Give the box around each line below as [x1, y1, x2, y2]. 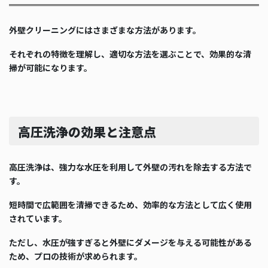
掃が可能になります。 [9, 62, 92, 74]
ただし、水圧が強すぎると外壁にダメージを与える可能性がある [9, 236, 252, 248]
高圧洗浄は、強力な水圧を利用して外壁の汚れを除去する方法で [9, 161, 252, 173]
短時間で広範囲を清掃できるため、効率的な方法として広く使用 [9, 199, 252, 211]
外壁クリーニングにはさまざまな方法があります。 [9, 24, 201, 36]
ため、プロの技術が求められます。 [9, 249, 142, 262]
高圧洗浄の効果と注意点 [17, 122, 156, 141]
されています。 [9, 212, 67, 225]
